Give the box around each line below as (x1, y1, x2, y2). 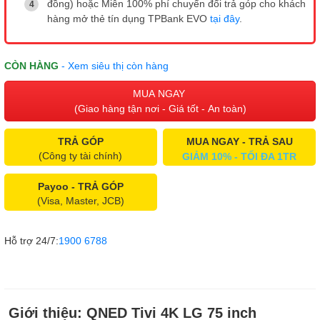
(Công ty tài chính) (39, 150, 123, 162)
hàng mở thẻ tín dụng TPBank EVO (47, 13, 210, 25)
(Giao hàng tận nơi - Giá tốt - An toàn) (74, 103, 246, 115)
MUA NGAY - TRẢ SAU (186, 136, 293, 148)
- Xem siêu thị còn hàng (61, 60, 169, 72)
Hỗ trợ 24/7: (4, 235, 59, 247)
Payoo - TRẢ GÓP (37, 181, 124, 193)
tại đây (210, 13, 239, 25)
